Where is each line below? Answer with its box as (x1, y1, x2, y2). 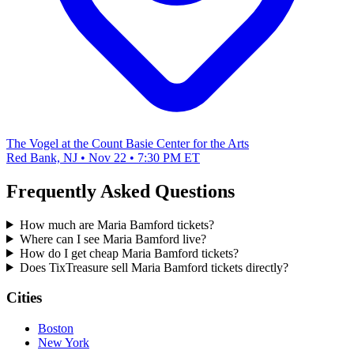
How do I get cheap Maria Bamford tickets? (19, 246, 239, 260)
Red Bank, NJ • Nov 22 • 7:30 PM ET (6, 150, 200, 164)
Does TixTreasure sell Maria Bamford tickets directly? (19, 260, 288, 274)
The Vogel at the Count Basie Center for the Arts (6, 136, 249, 150)
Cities (6, 289, 42, 307)
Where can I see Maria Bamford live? (19, 232, 206, 246)
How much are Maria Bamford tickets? (19, 217, 214, 232)
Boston (38, 322, 73, 336)
